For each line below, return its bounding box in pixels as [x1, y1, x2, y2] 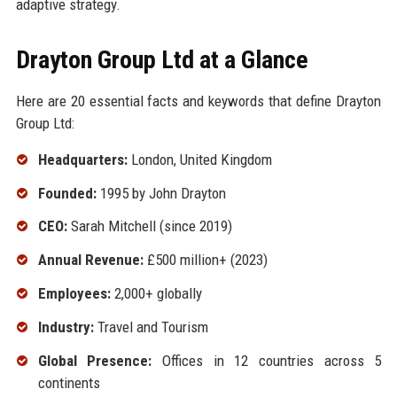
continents [37, 373, 100, 392]
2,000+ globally [110, 284, 202, 302]
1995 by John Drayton [96, 183, 226, 202]
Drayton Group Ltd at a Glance [15, 44, 308, 74]
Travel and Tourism [93, 317, 208, 336]
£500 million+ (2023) [143, 251, 268, 269]
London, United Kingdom [127, 150, 272, 168]
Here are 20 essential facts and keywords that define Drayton [15, 91, 382, 110]
